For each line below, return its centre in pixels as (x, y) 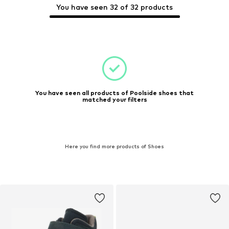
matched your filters (114, 99)
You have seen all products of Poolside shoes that (114, 93)
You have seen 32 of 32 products (114, 7)
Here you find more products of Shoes (114, 146)
